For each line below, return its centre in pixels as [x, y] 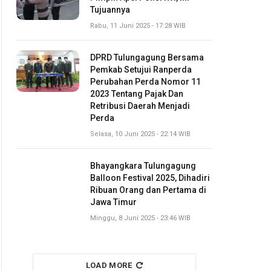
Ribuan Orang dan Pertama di [148, 190]
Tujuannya [110, 10]
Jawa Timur [113, 202]
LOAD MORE [109, 265]
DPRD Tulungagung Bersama [147, 57]
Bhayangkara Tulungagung [143, 166]
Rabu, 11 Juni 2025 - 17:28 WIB [138, 26]
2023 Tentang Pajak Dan [137, 94]
